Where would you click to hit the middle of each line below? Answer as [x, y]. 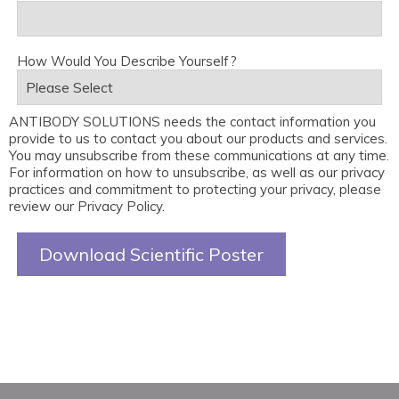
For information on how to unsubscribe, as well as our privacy [197, 172]
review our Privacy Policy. [87, 206]
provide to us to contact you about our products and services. [198, 138]
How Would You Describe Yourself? [127, 61]
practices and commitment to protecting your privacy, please [195, 189]
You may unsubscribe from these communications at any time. [199, 155]
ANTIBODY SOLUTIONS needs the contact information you [192, 121]
